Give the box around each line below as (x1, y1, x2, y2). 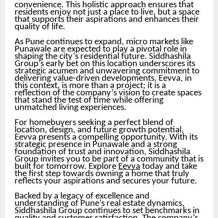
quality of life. (15, 22, 65, 32)
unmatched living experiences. (15, 103, 127, 112)
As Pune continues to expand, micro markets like (15, 37, 193, 47)
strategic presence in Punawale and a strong (15, 140, 177, 149)
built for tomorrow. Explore (15, 162, 118, 171)
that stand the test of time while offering (15, 95, 163, 105)
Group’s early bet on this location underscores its (15, 59, 195, 69)
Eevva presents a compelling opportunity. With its (15, 132, 198, 142)
